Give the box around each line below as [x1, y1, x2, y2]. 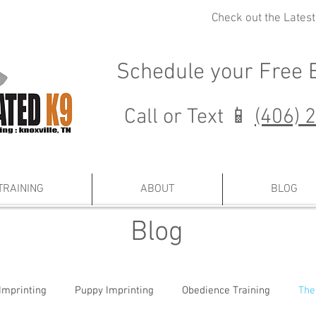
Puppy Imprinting [75, 284, 154, 297]
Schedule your [116, 59, 259, 86]
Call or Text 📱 [124, 104, 255, 130]
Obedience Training [182, 284, 270, 297]
